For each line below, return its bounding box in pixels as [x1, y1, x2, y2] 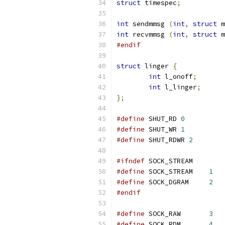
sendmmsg [129, 20, 169, 28]
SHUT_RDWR [145, 136, 189, 144]
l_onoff [161, 72, 193, 81]
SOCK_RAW [145, 209, 209, 218]
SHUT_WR [145, 125, 181, 134]
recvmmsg [129, 30, 169, 39]
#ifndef [117, 157, 145, 165]
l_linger [161, 83, 197, 91]
